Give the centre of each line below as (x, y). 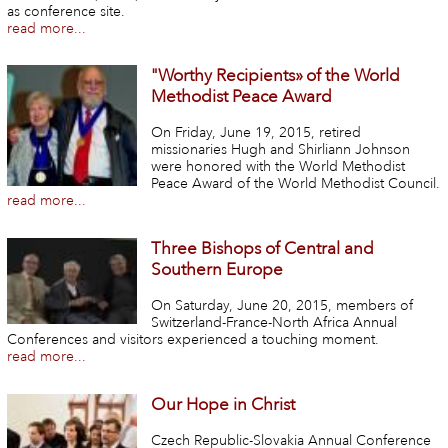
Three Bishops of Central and (263, 249)
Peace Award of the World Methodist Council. (296, 184)
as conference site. (65, 11)
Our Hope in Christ (223, 404)
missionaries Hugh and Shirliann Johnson (281, 150)
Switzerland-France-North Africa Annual (274, 322)
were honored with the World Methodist (278, 167)
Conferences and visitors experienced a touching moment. (192, 339)
